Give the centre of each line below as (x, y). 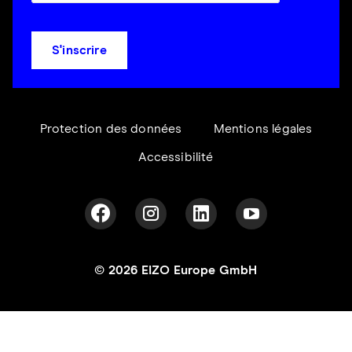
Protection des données (111, 129)
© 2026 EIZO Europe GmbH (176, 271)
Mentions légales (263, 129)
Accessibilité (176, 158)
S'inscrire (79, 51)
